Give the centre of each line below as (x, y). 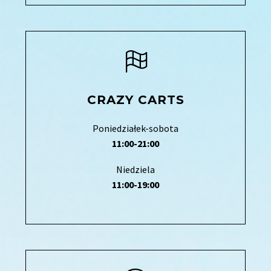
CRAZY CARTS (135, 100)
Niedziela (135, 169)
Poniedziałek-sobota (135, 129)
